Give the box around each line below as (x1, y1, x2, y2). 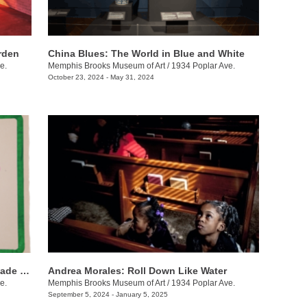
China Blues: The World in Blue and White (47, 48, 245, 59)
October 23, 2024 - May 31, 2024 (47, 73, 154, 81)
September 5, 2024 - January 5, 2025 (47, 290, 168, 298)
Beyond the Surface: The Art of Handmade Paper (20, 265, 29, 276)
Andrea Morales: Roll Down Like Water (47, 265, 227, 276)
